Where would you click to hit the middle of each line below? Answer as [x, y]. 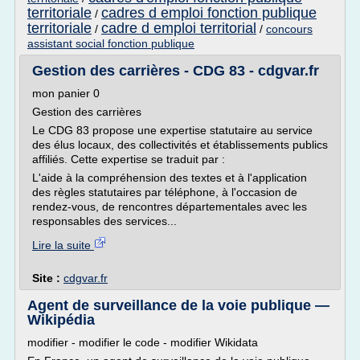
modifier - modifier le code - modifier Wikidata [143, 342]
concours [289, 29]
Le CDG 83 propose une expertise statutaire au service [172, 130]
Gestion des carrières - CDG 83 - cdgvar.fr [176, 71]
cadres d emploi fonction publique [209, 13]
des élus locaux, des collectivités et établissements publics [180, 145]
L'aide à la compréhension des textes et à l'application [170, 178]
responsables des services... [104, 221]
